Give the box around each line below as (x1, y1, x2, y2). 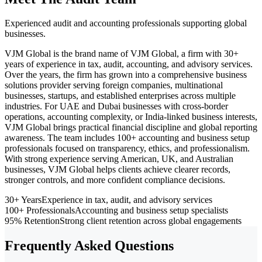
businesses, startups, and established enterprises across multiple (5, 91, 236, 101)
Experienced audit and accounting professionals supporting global (5, 18, 247, 29)
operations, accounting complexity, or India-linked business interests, (5, 112, 257, 122)
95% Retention (5, 216, 60, 226)
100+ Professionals (5, 205, 75, 216)
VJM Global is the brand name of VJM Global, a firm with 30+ (5, 49, 239, 59)
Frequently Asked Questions (5, 238, 174, 254)
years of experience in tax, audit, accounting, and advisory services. (5, 59, 253, 70)
